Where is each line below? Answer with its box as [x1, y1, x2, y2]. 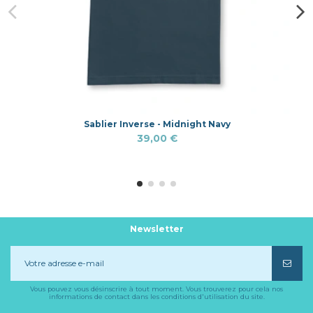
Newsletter [129, 224, 184, 235]
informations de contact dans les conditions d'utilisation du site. [48, 293, 265, 301]
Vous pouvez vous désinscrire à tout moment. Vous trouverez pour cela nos [30, 285, 283, 293]
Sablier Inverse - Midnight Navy [84, 119, 231, 130]
